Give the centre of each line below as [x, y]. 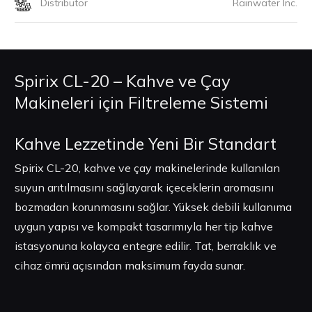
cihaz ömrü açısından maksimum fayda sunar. [130, 265]
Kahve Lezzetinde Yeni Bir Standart [146, 143]
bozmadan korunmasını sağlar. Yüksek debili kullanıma [153, 207]
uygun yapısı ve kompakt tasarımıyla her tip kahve [144, 226]
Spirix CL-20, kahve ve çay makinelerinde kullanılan [147, 168]
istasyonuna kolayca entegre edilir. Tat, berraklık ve [146, 246]
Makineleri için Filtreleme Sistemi [141, 102]
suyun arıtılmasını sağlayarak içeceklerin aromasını [144, 187]
